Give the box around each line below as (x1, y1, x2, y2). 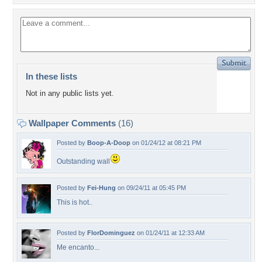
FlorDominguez (87, 229, 135, 236)
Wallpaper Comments (26, 118, 118, 128)
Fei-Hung (87, 184, 116, 191)
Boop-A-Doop (87, 139, 130, 146)
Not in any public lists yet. (26, 89, 114, 98)
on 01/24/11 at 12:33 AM (135, 229, 205, 236)
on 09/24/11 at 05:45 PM (116, 184, 186, 191)
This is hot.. (57, 198, 92, 206)
